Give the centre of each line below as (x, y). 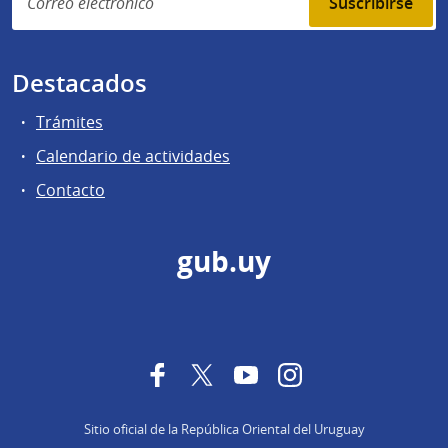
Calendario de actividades (133, 156)
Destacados (79, 82)
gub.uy (224, 262)
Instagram (339, 373)
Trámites (69, 121)
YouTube (290, 373)
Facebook (205, 373)
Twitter (239, 373)
